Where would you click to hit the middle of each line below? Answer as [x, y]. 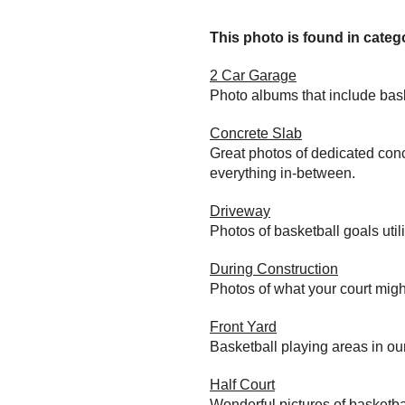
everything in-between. [283, 173]
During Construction [274, 268]
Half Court [242, 384]
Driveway [240, 211]
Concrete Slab [256, 133]
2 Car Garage [253, 75]
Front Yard [243, 326]
